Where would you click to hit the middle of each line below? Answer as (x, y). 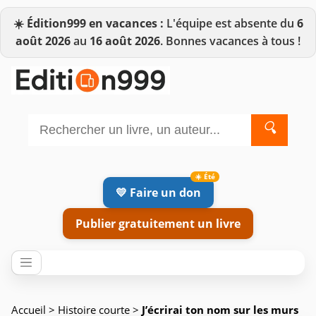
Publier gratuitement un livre (158, 223)
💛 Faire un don (158, 192)
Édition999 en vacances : (95, 23)
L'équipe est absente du (230, 23)
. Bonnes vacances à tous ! (230, 41)
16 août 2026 (125, 41)
